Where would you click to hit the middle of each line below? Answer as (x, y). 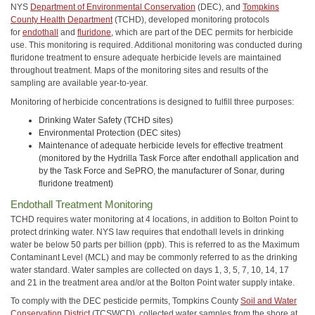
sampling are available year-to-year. (80, 83)
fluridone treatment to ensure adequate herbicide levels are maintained (146, 58)
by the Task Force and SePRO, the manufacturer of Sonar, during (162, 171)
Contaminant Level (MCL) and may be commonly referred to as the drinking (154, 257)
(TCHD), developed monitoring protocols (191, 20)
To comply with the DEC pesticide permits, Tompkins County (126, 301)
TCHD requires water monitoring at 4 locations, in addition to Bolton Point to (154, 219)
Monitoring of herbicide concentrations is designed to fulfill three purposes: (152, 102)
